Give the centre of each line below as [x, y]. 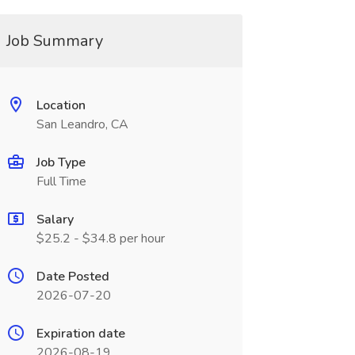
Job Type [61, 162]
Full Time [61, 181]
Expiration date [80, 334]
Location [61, 105]
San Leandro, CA [82, 124]
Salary [55, 219]
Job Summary [54, 41]
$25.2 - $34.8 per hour [100, 239]
